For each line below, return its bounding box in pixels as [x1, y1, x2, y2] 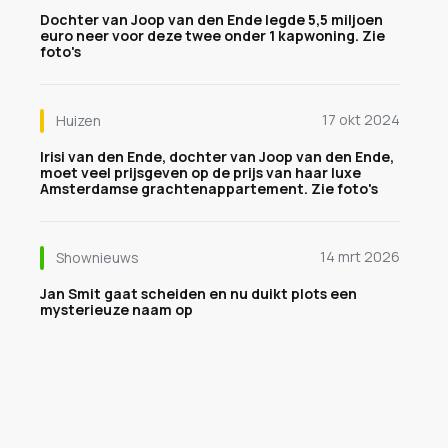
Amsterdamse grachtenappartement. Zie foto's [40, 179, 378, 198]
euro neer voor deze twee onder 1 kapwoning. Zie [40, 26, 385, 45]
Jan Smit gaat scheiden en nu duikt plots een [40, 284, 357, 303]
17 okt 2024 [322, 110, 400, 129]
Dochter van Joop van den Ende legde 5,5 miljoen [40, 10, 383, 29]
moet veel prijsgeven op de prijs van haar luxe [40, 163, 361, 182]
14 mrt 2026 [320, 247, 400, 266]
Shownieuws [56, 248, 139, 267]
